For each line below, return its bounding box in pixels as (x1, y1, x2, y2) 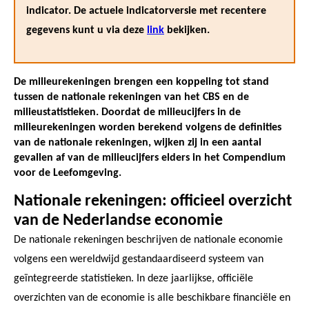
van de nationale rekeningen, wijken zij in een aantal (14, 137, 261, 148)
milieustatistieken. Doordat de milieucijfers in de (14, 106, 241, 118)
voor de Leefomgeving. (14, 167, 121, 179)
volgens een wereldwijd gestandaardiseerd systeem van (14, 253, 263, 265)
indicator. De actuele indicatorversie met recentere (26, 5, 266, 17)
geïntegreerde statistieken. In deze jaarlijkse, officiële (14, 272, 253, 284)
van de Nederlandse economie (14, 212, 223, 229)
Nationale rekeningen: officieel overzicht (14, 192, 292, 210)
